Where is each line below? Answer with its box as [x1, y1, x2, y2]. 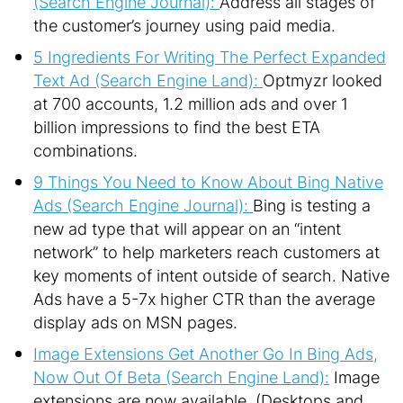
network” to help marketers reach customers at [33, 240, 380, 264]
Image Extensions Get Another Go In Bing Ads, [33, 342, 378, 365]
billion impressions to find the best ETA [33, 115, 320, 139]
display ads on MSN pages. [33, 310, 237, 334]
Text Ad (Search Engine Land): [33, 68, 263, 92]
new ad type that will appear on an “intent [33, 217, 341, 240]
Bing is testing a [253, 193, 371, 217]
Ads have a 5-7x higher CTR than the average [33, 287, 375, 310]
